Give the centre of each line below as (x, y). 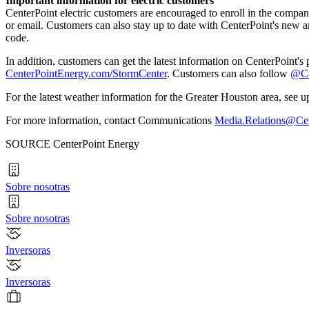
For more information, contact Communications (110, 120)
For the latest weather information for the (96, 97)
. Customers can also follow (229, 73)
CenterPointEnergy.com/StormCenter (86, 73)
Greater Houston (222, 97)
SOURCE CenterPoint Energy (72, 143)
